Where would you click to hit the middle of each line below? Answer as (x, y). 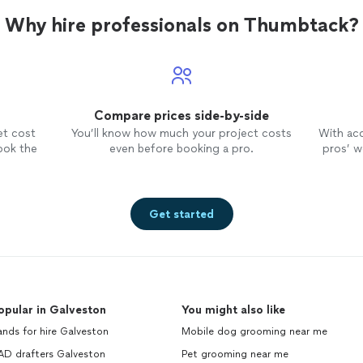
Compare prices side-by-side (181, 115)
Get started (181, 214)
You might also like (233, 310)
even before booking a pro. (181, 149)
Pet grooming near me (235, 354)
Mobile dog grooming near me (254, 331)
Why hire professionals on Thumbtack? (181, 25)
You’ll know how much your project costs (181, 133)
